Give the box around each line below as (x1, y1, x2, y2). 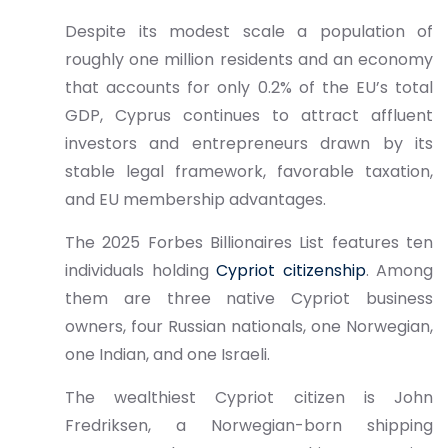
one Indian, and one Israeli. (65, 343, 270, 366)
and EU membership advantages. (65, 188, 326, 211)
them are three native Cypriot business (65, 287, 433, 310)
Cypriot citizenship (216, 259, 366, 282)
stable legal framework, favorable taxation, (65, 160, 433, 183)
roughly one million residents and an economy (65, 48, 433, 71)
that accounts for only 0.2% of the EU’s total (65, 76, 433, 99)
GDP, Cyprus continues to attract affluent (65, 104, 433, 127)
